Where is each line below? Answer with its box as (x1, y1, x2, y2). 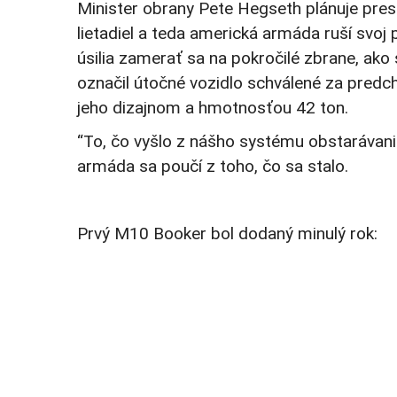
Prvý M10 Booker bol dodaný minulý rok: (77, 223, 378, 245)
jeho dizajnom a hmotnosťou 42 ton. (77, 97, 348, 119)
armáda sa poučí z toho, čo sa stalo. (77, 156, 348, 177)
